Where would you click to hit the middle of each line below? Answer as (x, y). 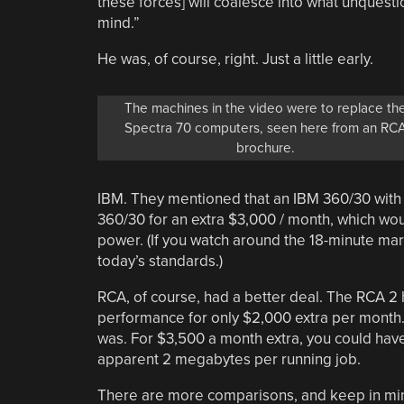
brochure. (265, 147)
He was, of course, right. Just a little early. (235, 59)
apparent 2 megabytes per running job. (229, 359)
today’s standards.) (160, 261)
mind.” (118, 23)
